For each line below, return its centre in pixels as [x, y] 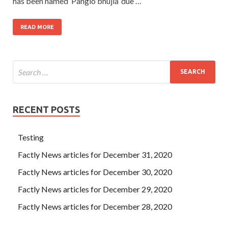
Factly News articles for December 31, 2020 [95, 154]
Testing [31, 137]
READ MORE [37, 27]
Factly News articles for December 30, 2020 [95, 172]
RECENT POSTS [46, 109]
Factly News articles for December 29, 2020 [95, 189]
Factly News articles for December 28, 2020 [95, 206]
